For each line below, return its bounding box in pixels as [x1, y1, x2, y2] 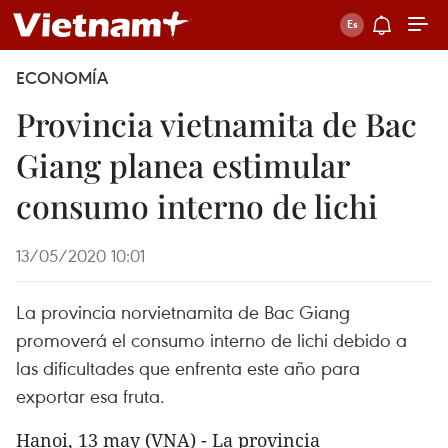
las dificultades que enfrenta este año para [16, 355, 360, 380]
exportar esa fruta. [16, 383, 165, 408]
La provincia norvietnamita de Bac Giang [16, 299, 350, 324]
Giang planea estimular [16, 143, 349, 186]
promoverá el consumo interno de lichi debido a [16, 327, 407, 352]
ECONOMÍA [16, 67, 108, 89]
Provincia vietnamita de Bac [16, 102, 417, 145]
